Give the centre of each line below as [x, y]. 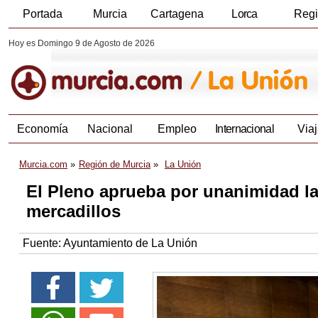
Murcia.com [43, 165]
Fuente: [43, 243]
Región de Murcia [115, 165]
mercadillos [78, 212]
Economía [42, 129]
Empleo [177, 129]
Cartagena [177, 14]
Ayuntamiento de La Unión [130, 243]
